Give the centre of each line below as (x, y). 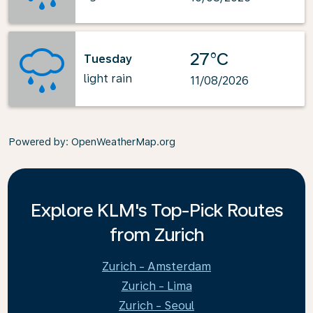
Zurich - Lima (156, 286)
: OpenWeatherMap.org (121, 142)
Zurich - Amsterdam (156, 267)
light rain (108, 78)
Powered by (37, 142)
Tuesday (108, 59)
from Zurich (156, 234)
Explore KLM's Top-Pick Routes (156, 210)
